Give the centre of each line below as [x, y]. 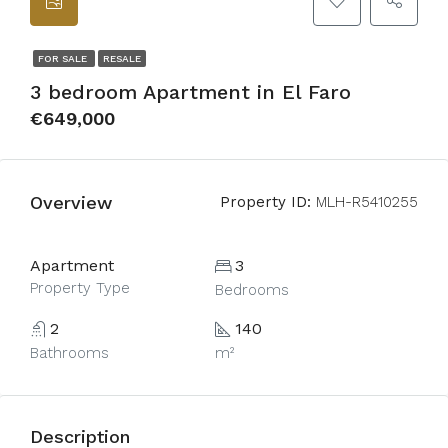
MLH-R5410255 [364, 202]
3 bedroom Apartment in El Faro [190, 92]
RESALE [122, 58]
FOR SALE [64, 58]
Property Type [80, 288]
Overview [71, 202]
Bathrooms [69, 353]
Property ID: [265, 202]
